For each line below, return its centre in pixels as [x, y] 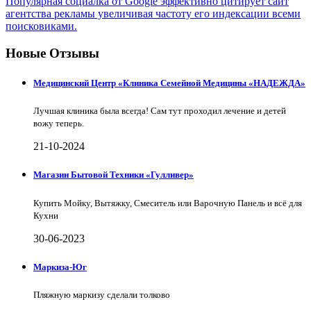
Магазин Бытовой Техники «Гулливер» [114, 175]
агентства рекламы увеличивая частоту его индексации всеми [153, 14]
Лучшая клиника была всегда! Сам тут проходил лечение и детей [160, 111]
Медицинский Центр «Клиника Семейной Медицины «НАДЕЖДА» [169, 83]
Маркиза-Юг [60, 267]
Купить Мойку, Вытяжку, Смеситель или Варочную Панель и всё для [168, 203]
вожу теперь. [59, 124]
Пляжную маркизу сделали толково [102, 294]
